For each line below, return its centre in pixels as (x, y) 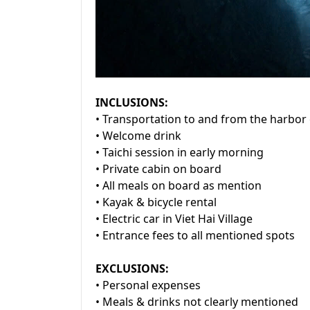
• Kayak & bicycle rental (156, 202)
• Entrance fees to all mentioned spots (195, 235)
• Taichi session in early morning (180, 152)
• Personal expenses (148, 285)
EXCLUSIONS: (132, 268)
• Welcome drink (138, 136)
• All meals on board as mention (179, 185)
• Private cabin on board (158, 169)
